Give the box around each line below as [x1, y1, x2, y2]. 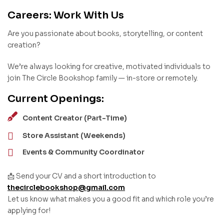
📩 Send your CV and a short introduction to [7, 171, 156, 181]
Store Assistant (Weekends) [22, 131, 125, 140]
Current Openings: [7, 92, 104, 105]
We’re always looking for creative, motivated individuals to [7, 62, 210, 71]
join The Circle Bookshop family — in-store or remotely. [7, 73, 198, 83]
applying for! [7, 206, 50, 215]
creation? [7, 40, 40, 50]
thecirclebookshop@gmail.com [7, 183, 125, 192]
